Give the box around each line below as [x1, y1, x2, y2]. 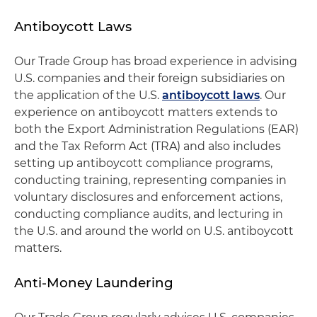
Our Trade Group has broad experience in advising [14, 54, 297, 68]
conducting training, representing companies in [14, 173, 287, 187]
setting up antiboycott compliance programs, [14, 156, 272, 170]
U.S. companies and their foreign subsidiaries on [14, 71, 285, 85]
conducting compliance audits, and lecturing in [14, 207, 283, 221]
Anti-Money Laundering [14, 275, 173, 291]
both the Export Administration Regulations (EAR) [14, 122, 299, 136]
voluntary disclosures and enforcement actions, [14, 190, 282, 204]
